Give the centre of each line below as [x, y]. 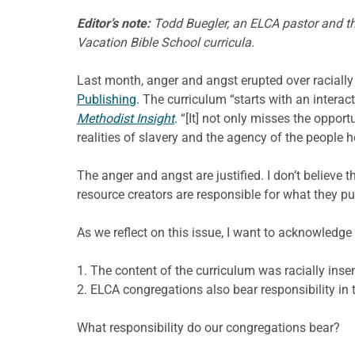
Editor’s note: [114, 23]
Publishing [107, 99]
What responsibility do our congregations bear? [208, 327]
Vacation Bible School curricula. [166, 42]
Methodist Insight [126, 118]
